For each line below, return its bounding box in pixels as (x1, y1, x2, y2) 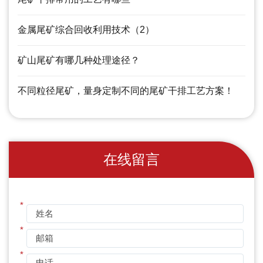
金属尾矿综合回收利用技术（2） (18, 24, 154, 35)
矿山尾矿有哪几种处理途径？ (18, 55, 140, 65)
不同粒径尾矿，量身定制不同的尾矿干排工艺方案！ (18, 85, 234, 96)
